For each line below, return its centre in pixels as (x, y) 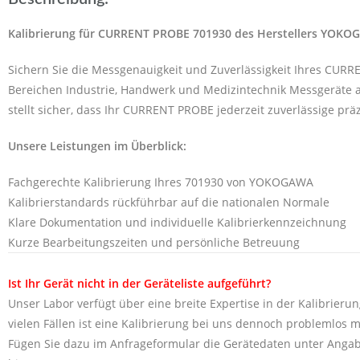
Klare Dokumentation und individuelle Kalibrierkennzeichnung (177, 222)
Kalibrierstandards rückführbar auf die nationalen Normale (169, 202)
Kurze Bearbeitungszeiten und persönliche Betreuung (154, 242)
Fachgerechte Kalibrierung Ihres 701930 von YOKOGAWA (161, 182)
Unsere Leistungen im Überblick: (97, 145)
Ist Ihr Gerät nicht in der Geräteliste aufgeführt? (139, 283)
